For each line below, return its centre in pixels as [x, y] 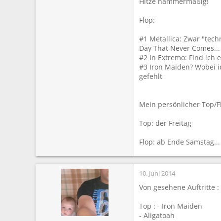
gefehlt [151, 76]
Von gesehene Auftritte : [179, 187]
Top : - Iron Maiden [171, 206]
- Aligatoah [157, 215]
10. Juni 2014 [157, 173]
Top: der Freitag [165, 123]
